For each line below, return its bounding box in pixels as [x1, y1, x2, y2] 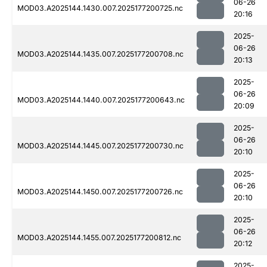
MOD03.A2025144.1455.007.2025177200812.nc [17, 233, 181, 243]
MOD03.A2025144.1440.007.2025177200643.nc [17, 95, 185, 105]
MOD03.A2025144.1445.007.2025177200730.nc [17, 141, 184, 151]
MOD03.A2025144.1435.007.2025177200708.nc [17, 49, 184, 59]
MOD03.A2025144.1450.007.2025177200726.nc [17, 187, 183, 197]
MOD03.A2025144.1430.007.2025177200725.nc [17, 4, 183, 13]
